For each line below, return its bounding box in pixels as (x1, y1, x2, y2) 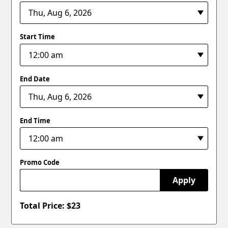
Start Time (20, 32, 55, 42)
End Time (20, 116, 51, 125)
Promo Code (20, 158, 60, 167)
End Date (20, 74, 50, 83)
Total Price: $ (20, 200, 72, 212)
